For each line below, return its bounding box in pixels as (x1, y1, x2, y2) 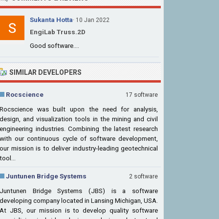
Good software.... (30, 42, 79, 49)
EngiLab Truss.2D (30, 28, 86, 36)
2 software (129, 173, 158, 180)
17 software (126, 91, 158, 98)
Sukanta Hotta (30, 16, 73, 23)
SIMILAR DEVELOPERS (9, 68, 82, 76)
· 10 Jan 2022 (73, 17, 109, 23)
